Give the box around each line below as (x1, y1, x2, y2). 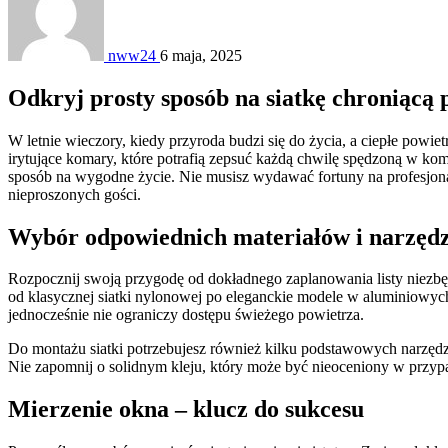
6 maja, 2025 (160, 46, 242, 64)
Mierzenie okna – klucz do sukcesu (8, 396, 364, 423)
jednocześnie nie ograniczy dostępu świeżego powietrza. (8, 306, 364, 324)
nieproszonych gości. (8, 185, 141, 203)
